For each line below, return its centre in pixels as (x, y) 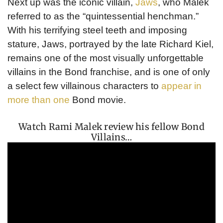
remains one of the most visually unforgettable (106, 58)
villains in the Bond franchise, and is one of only (109, 72)
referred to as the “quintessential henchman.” (103, 16)
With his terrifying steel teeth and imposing (97, 30)
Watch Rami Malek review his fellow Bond (111, 126)
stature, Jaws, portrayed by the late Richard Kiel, (111, 44)
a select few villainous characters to (84, 86)
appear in (181, 86)
